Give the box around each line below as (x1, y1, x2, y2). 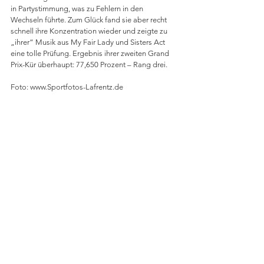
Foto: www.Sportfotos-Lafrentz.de (11, 82, 123, 91)
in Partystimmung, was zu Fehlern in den (11, 4, 145, 13)
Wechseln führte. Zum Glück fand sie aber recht (11, 15, 169, 24)
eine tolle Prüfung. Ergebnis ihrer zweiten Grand (11, 49, 171, 58)
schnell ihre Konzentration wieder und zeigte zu (11, 27, 169, 35)
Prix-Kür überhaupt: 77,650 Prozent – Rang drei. (11, 60, 167, 69)
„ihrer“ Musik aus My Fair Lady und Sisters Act (11, 38, 167, 47)
